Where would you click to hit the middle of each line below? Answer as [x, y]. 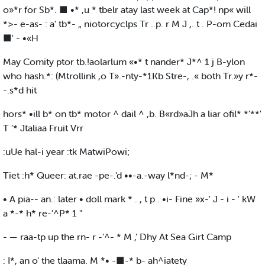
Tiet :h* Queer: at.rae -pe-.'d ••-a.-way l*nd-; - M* [108, 175]
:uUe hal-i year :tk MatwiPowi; [66, 152]
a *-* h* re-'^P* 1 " [43, 213]
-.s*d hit [20, 90]
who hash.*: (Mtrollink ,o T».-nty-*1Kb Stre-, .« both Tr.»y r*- [130, 76]
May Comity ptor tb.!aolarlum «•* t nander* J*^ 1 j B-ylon [124, 62]
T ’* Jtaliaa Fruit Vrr [43, 128]
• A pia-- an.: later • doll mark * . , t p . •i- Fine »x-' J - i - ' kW [129, 199]
